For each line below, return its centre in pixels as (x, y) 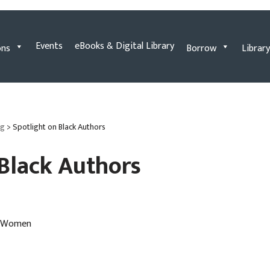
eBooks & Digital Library (124, 46)
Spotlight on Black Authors (59, 127)
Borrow (201, 48)
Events (49, 46)
